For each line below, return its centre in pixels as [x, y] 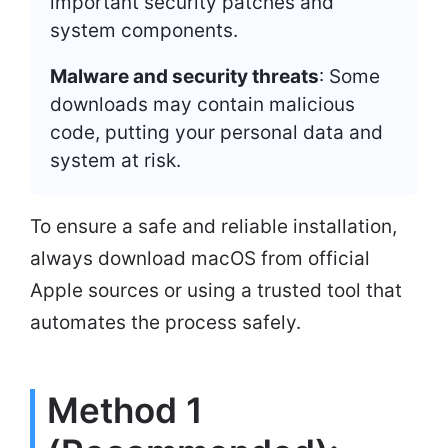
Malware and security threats [184, 76]
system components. [144, 30]
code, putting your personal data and [216, 132]
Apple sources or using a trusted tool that [216, 290]
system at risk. [115, 160]
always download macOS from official [200, 258]
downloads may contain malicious [202, 104]
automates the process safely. [165, 322]
